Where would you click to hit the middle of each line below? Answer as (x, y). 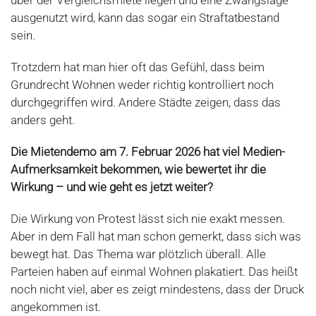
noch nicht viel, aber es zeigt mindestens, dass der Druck (157, 289)
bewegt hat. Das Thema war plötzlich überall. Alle (138, 254)
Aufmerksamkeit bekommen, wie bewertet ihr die (138, 169)
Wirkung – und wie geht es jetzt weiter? (112, 187)
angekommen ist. (56, 307)
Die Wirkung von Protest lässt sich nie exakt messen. (148, 219)
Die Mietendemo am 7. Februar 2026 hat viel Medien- (148, 152)
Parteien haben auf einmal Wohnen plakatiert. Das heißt (154, 272)
